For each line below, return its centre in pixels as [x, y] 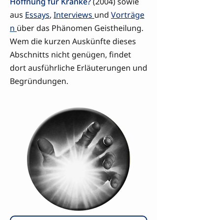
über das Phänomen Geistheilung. [80, 28]
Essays [37, 15]
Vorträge [128, 15]
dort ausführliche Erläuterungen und [79, 68]
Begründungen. [39, 81]
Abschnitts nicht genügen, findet [70, 55]
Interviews [73, 15]
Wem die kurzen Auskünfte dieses [73, 41]
